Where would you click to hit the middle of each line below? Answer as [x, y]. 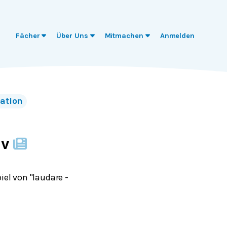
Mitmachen [124, 36]
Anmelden [177, 36]
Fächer [28, 36]
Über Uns [72, 36]
